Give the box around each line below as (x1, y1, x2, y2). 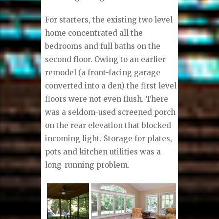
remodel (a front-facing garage (45, 68, 161, 78)
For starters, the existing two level (45, 15, 173, 25)
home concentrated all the (45, 28, 143, 38)
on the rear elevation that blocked (45, 121, 172, 131)
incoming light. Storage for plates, (45, 134, 173, 144)
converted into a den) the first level (45, 81, 177, 91)
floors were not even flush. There (45, 94, 169, 104)
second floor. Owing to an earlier (45, 55, 166, 65)
